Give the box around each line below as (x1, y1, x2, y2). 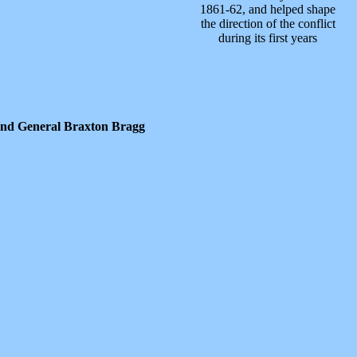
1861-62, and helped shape (200, 2, 335, 17)
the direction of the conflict (200, 17, 335, 31)
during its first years (218, 31, 317, 45)
